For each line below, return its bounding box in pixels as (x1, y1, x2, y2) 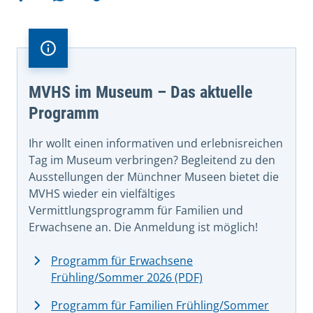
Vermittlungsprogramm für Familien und (29, 202, 243, 218)
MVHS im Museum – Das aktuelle (29, 82, 252, 102)
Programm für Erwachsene (51, 252, 193, 268)
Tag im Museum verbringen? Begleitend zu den (29, 152, 275, 168)
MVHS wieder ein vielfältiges (29, 185, 175, 201)
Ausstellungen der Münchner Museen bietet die (29, 168, 279, 184)
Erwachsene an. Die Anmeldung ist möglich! (29, 219, 258, 235)
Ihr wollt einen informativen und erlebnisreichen (29, 135, 283, 151)
